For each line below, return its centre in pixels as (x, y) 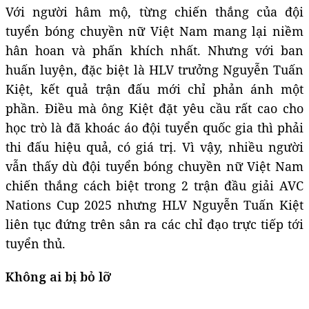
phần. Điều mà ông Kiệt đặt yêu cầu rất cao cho (154, 109)
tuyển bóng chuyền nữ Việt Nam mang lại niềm (154, 31)
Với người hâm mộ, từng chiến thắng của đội (154, 12)
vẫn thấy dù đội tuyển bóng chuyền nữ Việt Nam (154, 167)
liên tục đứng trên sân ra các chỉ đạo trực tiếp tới (154, 225)
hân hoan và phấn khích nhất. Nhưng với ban (154, 51)
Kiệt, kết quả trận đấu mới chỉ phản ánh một (154, 89)
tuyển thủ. (36, 244)
